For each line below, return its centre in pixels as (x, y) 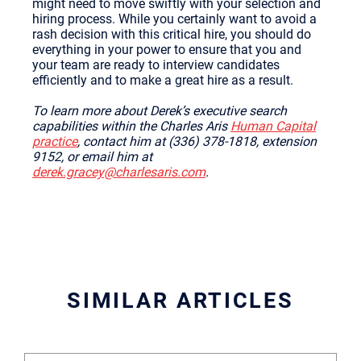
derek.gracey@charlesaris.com (119, 172)
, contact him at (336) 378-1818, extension (197, 141)
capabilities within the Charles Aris (131, 126)
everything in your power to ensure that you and (167, 50)
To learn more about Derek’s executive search (160, 111)
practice (55, 141)
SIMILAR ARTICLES (180, 301)
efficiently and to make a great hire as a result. (163, 80)
